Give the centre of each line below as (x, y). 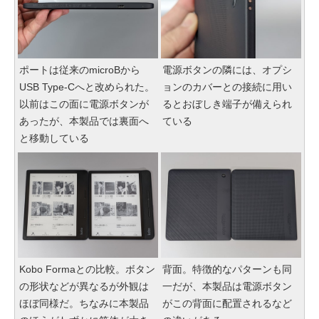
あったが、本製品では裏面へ (84, 121)
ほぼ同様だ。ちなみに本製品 (84, 303)
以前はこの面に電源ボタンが (84, 104)
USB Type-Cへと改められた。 (87, 87)
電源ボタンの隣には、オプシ (227, 69)
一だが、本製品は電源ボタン (227, 286)
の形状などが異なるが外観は (84, 286)
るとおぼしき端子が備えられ (227, 104)
